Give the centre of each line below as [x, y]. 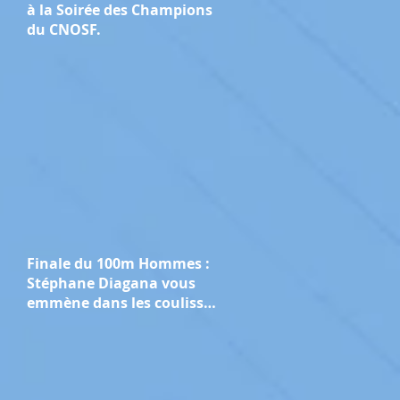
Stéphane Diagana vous [111, 283]
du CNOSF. [64, 29]
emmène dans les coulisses [123, 303]
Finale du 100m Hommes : [118, 263]
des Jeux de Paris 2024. [106, 322]
